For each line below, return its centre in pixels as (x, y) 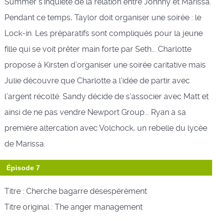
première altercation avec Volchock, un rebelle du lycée (106, 128)
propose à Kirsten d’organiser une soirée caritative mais (105, 65)
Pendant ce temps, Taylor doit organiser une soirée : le (103, 17)
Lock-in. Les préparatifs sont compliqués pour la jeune (103, 33)
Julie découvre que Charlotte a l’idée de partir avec (97, 80)
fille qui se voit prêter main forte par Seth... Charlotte (98, 49)
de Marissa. (25, 144)
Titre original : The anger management (73, 207)
